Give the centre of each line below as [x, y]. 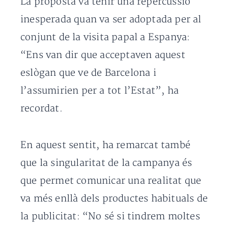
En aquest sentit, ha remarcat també [106, 146]
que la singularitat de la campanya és [106, 163]
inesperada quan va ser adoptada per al [111, 20]
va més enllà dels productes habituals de [114, 199]
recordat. [41, 109]
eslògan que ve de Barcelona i [88, 73]
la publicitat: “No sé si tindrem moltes [110, 217]
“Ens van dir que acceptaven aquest [103, 55]
